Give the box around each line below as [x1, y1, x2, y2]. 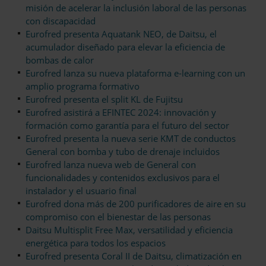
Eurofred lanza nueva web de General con [26, 159, 196, 171]
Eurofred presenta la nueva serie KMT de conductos [26, 132, 236, 145]
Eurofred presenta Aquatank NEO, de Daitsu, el [26, 28, 217, 40]
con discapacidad [26, 15, 96, 27]
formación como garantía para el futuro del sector [26, 119, 229, 132]
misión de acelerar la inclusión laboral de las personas [26, 2, 246, 14]
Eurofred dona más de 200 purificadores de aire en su [26, 198, 246, 210]
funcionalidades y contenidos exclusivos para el [26, 172, 220, 184]
